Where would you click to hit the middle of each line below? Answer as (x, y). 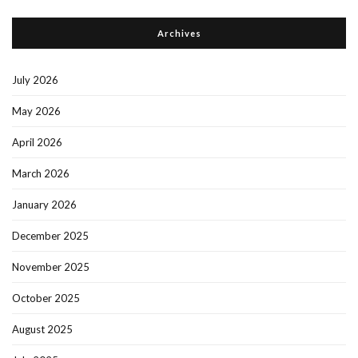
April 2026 (37, 142)
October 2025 (46, 298)
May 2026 (36, 111)
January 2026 (44, 204)
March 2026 (41, 173)
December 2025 (50, 235)
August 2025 (42, 329)
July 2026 (35, 80)
